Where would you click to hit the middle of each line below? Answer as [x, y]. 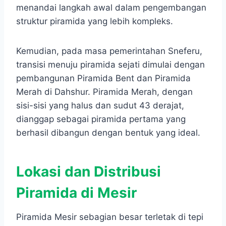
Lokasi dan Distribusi [89, 172]
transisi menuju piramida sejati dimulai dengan [110, 65]
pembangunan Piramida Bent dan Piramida [103, 78]
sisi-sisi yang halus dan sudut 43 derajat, [100, 106]
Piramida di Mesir [76, 193]
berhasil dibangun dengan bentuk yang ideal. [108, 133]
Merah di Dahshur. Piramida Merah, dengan [104, 92]
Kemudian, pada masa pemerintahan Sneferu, [109, 51]
